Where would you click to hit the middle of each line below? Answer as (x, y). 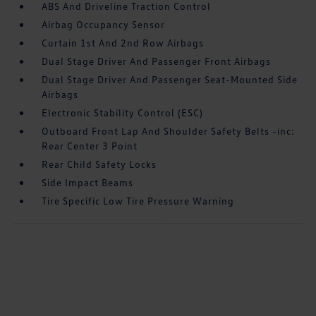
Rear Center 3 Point (90, 146)
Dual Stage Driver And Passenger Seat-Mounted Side (170, 80)
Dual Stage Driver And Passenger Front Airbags (157, 61)
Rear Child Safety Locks (99, 164)
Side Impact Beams (88, 183)
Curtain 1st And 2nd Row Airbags (123, 43)
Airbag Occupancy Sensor (104, 25)
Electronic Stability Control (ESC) (123, 113)
